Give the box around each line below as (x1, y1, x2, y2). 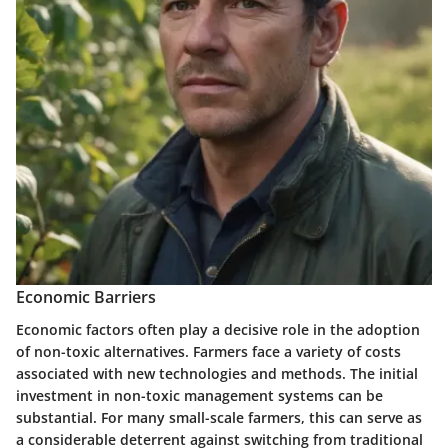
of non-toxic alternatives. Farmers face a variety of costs (16, 341, 401, 361)
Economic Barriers (16, 286, 156, 309)
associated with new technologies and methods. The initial (16, 363, 418, 383)
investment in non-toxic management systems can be (16, 385, 383, 405)
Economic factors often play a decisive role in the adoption (16, 319, 420, 339)
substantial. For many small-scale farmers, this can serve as (16, 407, 422, 427)
